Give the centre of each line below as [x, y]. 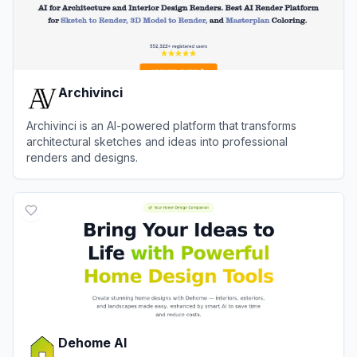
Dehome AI [92, 343]
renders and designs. [82, 157]
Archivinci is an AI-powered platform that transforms [161, 126]
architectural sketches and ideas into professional [157, 141]
